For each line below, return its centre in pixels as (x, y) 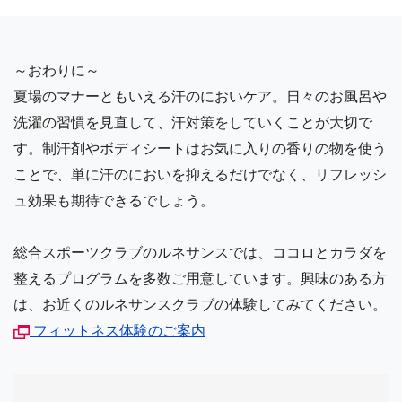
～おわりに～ (57, 70)
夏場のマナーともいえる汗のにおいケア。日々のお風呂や (200, 96)
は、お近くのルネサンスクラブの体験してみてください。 (200, 304)
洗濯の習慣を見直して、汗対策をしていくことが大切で (193, 122)
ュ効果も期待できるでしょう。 (114, 200)
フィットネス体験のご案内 (118, 330)
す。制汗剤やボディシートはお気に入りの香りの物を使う (200, 148)
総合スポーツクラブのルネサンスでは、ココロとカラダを (200, 252)
